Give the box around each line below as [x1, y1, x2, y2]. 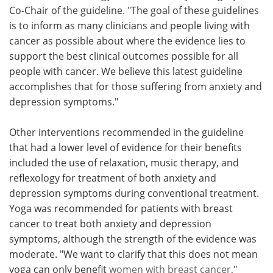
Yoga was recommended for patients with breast [9, 201, 233, 215]
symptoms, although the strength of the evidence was [9, 232, 257, 246]
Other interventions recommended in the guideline [9, 125, 244, 139]
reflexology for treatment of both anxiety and [9, 171, 216, 185]
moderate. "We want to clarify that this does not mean [9, 247, 258, 261]
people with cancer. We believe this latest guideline [9, 64, 243, 78]
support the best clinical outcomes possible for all [9, 49, 238, 63]
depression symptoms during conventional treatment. [9, 186, 259, 200]
